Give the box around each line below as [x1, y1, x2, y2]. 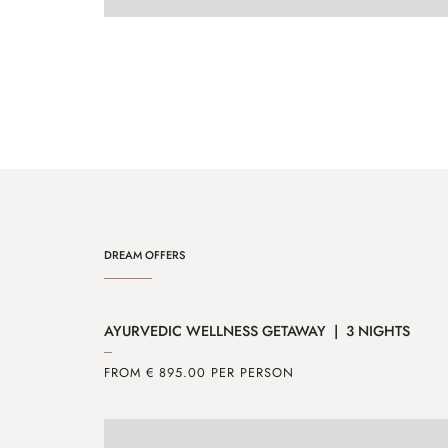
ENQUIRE [165, 38, 212, 55]
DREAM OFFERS [104, 246, 185, 263]
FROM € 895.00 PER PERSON [104, 362, 294, 382]
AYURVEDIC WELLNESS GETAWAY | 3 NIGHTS [104, 320, 410, 341]
